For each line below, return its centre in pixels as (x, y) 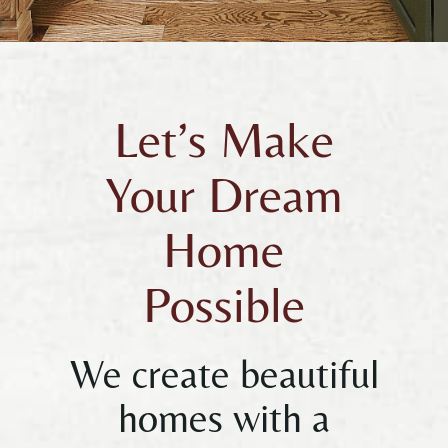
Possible (223, 304)
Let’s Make (223, 139)
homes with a (224, 417)
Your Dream (223, 194)
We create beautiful (224, 373)
